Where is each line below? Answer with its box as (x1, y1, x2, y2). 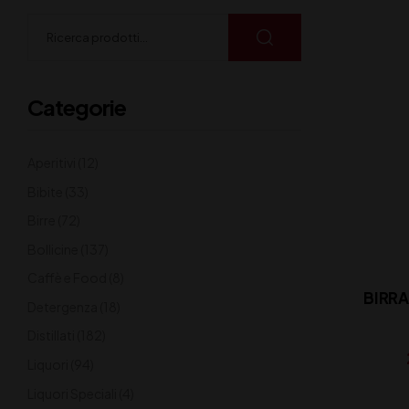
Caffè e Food (27, 269, 107, 287)
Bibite (27, 183, 63, 200)
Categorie (27, 92, 126, 121)
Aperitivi (27, 153, 76, 171)
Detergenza (27, 298, 98, 315)
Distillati (27, 327, 75, 344)
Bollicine (27, 240, 79, 257)
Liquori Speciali (27, 384, 117, 402)
